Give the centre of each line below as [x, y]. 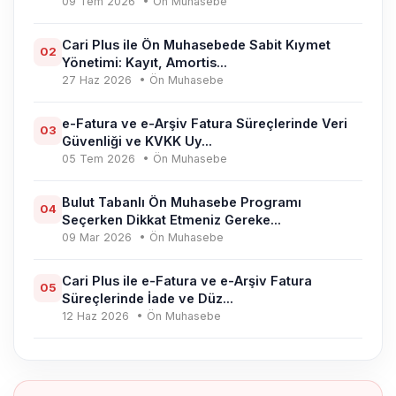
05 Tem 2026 [100, 158]
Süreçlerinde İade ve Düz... [148, 298]
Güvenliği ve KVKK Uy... [137, 141]
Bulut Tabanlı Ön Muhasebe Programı [182, 202]
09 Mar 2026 [99, 237]
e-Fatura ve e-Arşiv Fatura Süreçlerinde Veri [205, 123]
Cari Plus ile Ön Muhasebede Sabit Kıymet [196, 44]
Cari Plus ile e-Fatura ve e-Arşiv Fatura [187, 280]
